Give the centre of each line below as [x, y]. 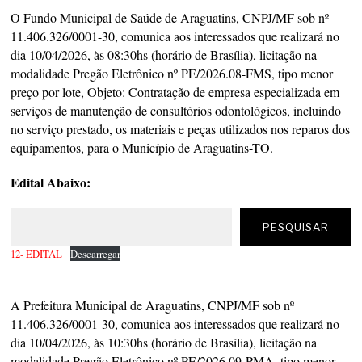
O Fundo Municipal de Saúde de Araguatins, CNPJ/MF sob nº [170, 18]
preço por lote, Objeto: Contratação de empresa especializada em [175, 92]
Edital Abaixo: [51, 183]
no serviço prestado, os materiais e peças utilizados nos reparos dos [181, 129]
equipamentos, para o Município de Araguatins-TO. [142, 148]
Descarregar [96, 254]
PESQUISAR [295, 227]
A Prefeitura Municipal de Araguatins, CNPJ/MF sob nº [153, 305]
